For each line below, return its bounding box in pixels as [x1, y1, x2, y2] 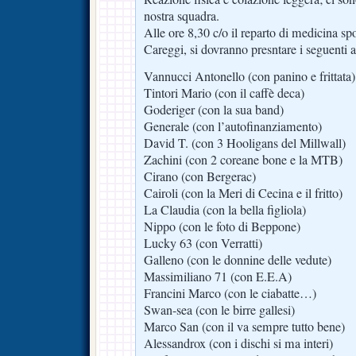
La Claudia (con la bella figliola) [144, 201, 306, 219]
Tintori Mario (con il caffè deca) [144, 84, 304, 103]
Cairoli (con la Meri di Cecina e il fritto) [144, 184, 342, 203]
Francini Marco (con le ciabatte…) [144, 284, 316, 303]
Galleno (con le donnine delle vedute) [144, 251, 331, 269]
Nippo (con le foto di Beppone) [144, 218, 300, 236]
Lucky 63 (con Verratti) [144, 234, 262, 253]
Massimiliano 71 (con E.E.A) [144, 268, 292, 286]
